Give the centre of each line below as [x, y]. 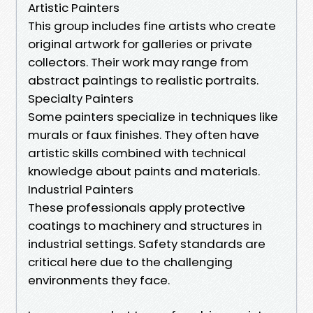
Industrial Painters [81, 189]
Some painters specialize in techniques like [153, 116]
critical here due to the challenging [130, 262]
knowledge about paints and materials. [144, 171]
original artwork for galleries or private [140, 44]
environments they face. [99, 280]
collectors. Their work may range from [138, 62]
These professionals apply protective [137, 207]
